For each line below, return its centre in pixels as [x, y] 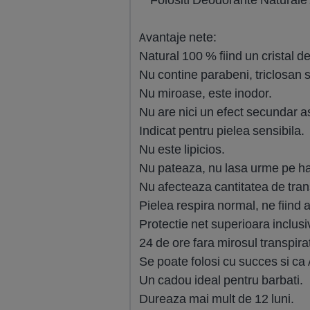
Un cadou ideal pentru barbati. [221, 280]
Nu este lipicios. [182, 149]
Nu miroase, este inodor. [206, 93]
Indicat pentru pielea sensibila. [222, 130]
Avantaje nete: [178, 37]
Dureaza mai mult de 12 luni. [217, 299]
